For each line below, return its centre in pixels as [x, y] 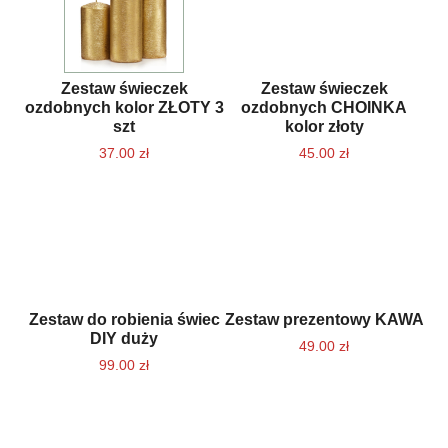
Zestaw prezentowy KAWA [324, 319]
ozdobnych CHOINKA [324, 107]
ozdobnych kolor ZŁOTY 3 [124, 107]
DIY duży [124, 338]
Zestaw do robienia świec [124, 319]
